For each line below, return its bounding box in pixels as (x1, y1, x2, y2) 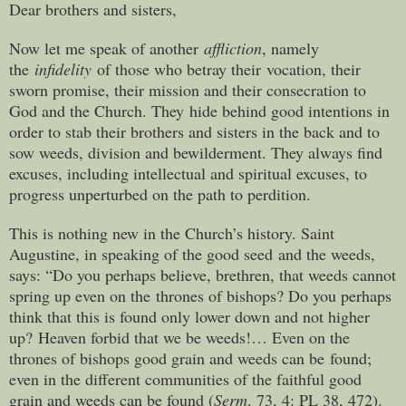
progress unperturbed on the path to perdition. (9, 182, 311, 205)
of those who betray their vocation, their (92, 57, 361, 80)
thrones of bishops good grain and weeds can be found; (9, 346, 372, 369)
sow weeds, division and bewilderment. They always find (9, 140, 382, 163)
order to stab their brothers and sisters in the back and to (9, 120, 380, 142)
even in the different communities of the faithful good (9, 367, 362, 390)
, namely (262, 36, 319, 59)
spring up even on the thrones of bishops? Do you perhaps (9, 284, 391, 306)
